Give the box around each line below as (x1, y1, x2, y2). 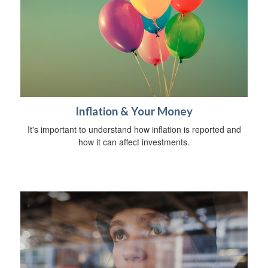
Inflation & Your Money (75, 104, 193, 118)
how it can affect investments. (78, 135, 190, 148)
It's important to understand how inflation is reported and (27, 123, 241, 135)
